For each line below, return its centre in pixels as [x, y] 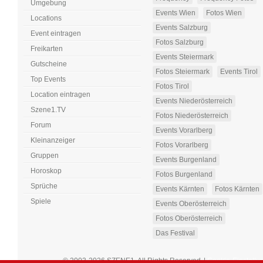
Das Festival [175, 233]
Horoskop [46, 171]
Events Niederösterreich [194, 101]
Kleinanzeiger [53, 141]
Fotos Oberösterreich [189, 219]
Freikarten [47, 49]
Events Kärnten [180, 189]
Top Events [48, 80]
